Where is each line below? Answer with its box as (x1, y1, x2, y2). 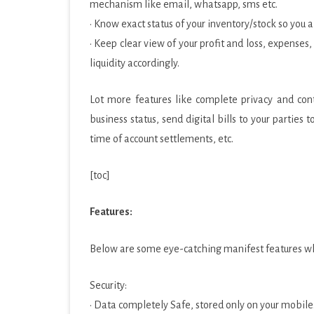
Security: (90, 280, 127, 291)
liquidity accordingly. (90, 57, 179, 69)
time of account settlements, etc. (90, 133, 233, 144)
